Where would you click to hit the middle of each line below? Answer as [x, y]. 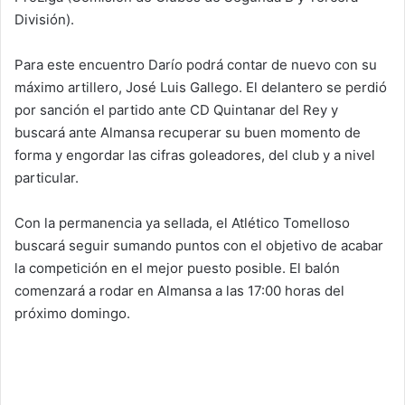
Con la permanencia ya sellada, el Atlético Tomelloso [182, 223]
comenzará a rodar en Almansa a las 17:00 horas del [179, 291]
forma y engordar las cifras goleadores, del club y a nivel [195, 155]
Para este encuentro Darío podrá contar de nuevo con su [196, 65]
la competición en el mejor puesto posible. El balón [177, 268]
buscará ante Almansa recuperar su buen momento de [188, 132]
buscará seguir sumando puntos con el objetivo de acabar [199, 245]
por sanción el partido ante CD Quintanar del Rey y [176, 110]
